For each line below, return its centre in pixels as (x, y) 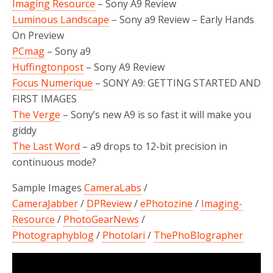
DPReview (109, 203)
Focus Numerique (52, 83)
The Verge (36, 114)
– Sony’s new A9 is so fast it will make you (156, 114)
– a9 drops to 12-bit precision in (154, 146)
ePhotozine (166, 203)
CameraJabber (45, 203)
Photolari (124, 235)
